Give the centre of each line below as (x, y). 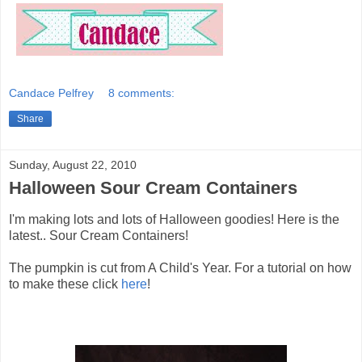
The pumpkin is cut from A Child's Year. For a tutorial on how (180, 268)
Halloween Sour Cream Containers (153, 188)
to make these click (63, 284)
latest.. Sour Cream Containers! (99, 236)
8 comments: (142, 93)
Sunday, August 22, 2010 (73, 165)
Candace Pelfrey (51, 93)
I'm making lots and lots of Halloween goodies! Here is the (174, 219)
